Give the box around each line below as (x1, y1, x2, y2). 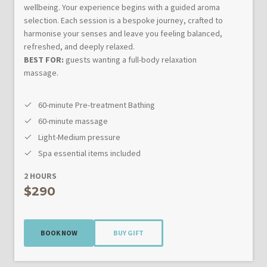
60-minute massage (38, 116, 108, 127)
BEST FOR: (24, 54, 64, 66)
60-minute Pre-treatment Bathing (38, 100, 155, 111)
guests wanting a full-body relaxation (64, 54, 197, 66)
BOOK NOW (40, 228, 77, 237)
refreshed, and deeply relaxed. (24, 41, 135, 52)
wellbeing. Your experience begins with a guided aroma (24, 2, 220, 13)
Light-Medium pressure (38, 132, 120, 143)
